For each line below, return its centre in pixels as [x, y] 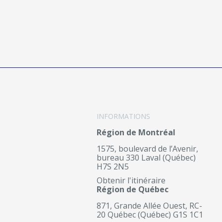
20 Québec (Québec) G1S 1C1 [150, 215]
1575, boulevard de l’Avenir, [147, 149]
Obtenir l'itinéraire [131, 180]
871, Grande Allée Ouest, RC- [149, 206]
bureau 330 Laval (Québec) [146, 158]
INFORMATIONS [123, 116]
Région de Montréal [136, 132]
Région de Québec [133, 189]
